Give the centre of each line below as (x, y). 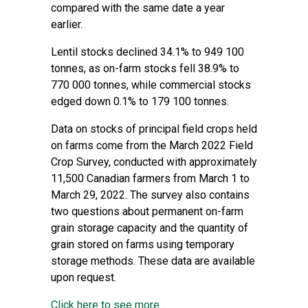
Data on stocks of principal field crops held (154, 129)
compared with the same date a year (138, 8)
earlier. (67, 24)
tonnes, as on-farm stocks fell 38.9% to (145, 68)
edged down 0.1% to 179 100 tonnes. (140, 101)
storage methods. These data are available (153, 261)
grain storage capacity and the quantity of (150, 228)
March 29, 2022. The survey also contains (150, 195)
